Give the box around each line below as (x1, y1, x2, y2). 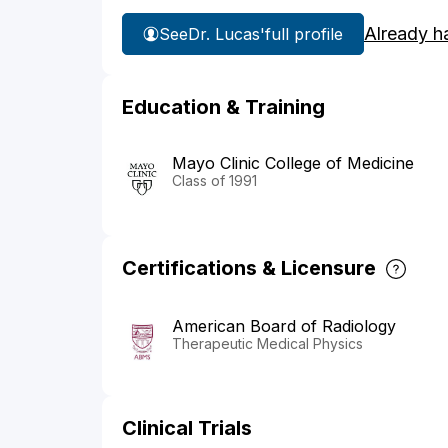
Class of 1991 (172, 172, 257, 190)
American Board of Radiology (172, 316, 396, 337)
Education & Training (122, 95, 325, 120)
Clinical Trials (122, 416, 252, 441)
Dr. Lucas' (188, 23, 265, 44)
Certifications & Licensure (122, 256, 376, 280)
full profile (265, 23, 343, 44)
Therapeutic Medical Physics (172, 335, 363, 353)
